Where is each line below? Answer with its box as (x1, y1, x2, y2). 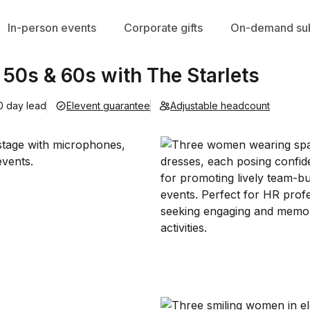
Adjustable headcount (170, 99, 270, 111)
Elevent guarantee (66, 99, 150, 111)
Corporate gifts (123, 21, 203, 35)
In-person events (7, 21, 96, 35)
